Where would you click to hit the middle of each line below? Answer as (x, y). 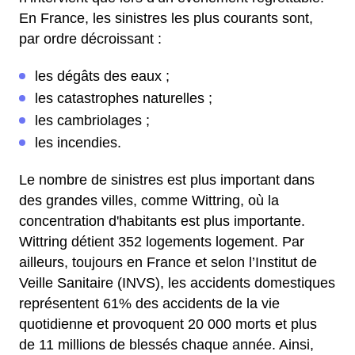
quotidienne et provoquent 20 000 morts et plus (168, 324)
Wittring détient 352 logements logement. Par (162, 242)
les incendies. (78, 143)
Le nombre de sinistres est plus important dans (167, 180)
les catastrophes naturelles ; (124, 98)
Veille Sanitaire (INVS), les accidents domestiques (177, 283)
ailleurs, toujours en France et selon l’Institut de (168, 262)
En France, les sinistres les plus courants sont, (166, 18)
